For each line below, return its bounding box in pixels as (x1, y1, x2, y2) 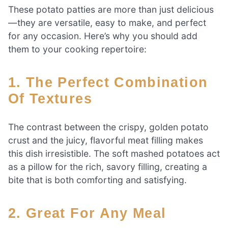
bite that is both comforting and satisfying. (8, 175, 187, 186)
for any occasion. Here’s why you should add (8, 31, 197, 42)
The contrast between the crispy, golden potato (8, 122, 209, 133)
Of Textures (8, 91, 92, 107)
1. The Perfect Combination (8, 74, 21, 91)
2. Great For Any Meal (21, 205, 166, 221)
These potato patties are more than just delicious (8, 4, 214, 15)
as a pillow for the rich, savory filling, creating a (8, 161, 207, 173)
